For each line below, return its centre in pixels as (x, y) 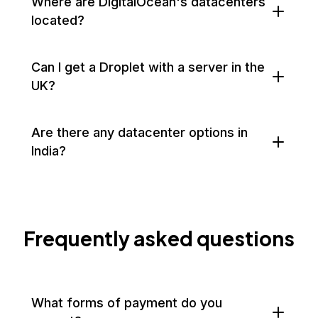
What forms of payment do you (127, 303)
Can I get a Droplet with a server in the (148, 67)
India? (49, 151)
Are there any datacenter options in (139, 132)
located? (58, 20)
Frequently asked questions (159, 238)
